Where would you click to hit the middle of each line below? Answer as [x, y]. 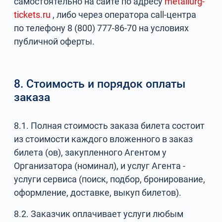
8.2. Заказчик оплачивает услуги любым [99, 214]
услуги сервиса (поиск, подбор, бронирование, [110, 179]
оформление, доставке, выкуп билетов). [98, 193]
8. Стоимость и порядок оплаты [100, 84]
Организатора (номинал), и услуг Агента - [100, 166]
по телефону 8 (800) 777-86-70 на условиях [102, 28]
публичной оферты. [55, 41]
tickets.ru [32, 15]
